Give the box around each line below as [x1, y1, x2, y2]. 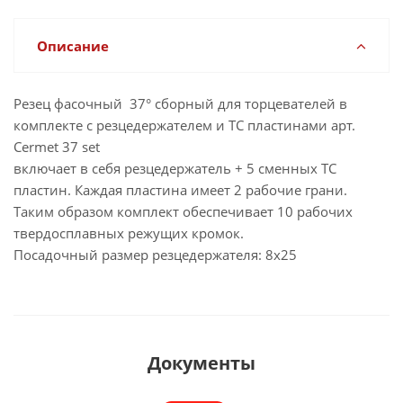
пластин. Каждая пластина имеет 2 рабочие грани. [13, 181, 347, 199]
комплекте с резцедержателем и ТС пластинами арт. [13, 116, 355, 134]
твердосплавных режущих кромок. [13, 224, 244, 242]
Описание [37, 37, 109, 55]
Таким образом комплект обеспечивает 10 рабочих [13, 202, 353, 220]
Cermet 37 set [13, 138, 100, 156]
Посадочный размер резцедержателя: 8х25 [13, 246, 297, 264]
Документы [148, 351, 255, 375]
